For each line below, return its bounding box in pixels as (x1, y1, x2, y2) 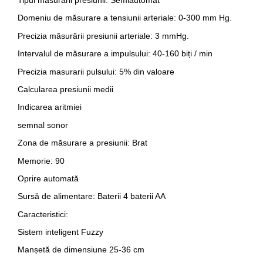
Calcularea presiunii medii (18, 84, 113, 94)
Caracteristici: (18, 209, 68, 219)
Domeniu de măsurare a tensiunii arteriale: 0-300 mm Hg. (18, 13, 232, 23)
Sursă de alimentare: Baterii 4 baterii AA (18, 191, 166, 201)
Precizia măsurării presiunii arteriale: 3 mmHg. (18, 31, 189, 41)
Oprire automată (18, 173, 79, 183)
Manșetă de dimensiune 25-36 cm (18, 245, 144, 255)
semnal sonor (18, 120, 68, 130)
